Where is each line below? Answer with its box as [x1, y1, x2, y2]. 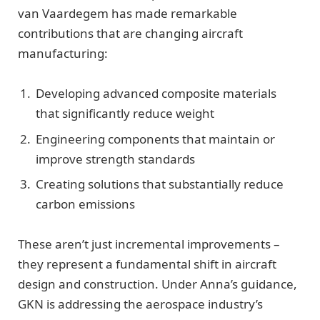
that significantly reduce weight [36, 105, 214, 122]
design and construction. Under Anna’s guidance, [18, 276, 297, 293]
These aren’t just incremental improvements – [18, 236, 280, 253]
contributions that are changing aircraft [18, 24, 243, 41]
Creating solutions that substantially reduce [36, 176, 284, 193]
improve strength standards [36, 150, 195, 167]
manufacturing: [18, 44, 108, 61]
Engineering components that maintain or [36, 130, 275, 147]
